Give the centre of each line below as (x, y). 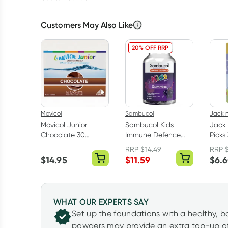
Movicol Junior (64, 125)
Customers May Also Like (87, 25)
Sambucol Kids (149, 125)
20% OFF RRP (150, 48)
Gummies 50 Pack (155, 145)
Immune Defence (153, 135)
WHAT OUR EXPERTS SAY (101, 202)
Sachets (54, 145)
